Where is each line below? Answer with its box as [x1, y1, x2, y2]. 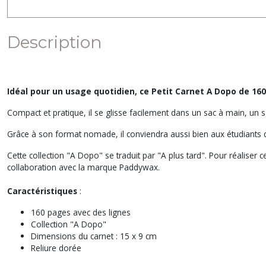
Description [7, 32, 102, 52]
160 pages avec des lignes [31, 207, 131, 218]
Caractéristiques [7, 185, 77, 197]
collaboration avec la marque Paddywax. [7, 161, 160, 173]
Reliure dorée [31, 242, 81, 254]
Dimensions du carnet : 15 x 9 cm [31, 230, 157, 242]
